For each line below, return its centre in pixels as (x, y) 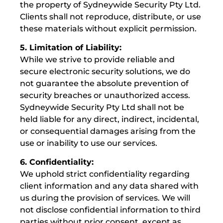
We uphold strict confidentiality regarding (105, 174)
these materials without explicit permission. (108, 28)
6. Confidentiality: (57, 162)
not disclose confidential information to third (110, 210)
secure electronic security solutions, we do (105, 72)
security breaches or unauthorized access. (105, 96)
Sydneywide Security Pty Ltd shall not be (102, 108)
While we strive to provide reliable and (97, 60)
